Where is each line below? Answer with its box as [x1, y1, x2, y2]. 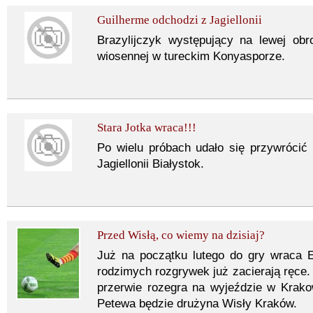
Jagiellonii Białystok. [97, 157, 204, 170]
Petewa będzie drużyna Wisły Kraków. [97, 297, 297, 310]
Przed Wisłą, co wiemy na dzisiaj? [97, 228, 265, 242]
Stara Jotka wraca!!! [97, 121, 196, 134]
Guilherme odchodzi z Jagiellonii [97, 13, 262, 27]
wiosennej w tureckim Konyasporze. [97, 50, 285, 63]
